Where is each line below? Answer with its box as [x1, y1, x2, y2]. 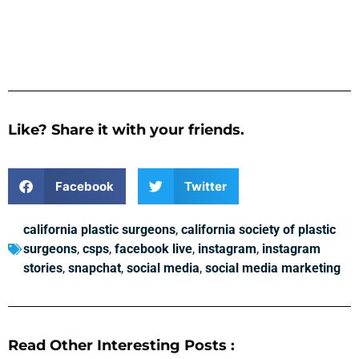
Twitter [184, 178, 227, 194]
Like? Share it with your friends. [8, 120, 244, 139]
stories [23, 260, 63, 276]
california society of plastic [181, 222, 336, 238]
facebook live [115, 241, 192, 257]
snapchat [68, 260, 121, 276]
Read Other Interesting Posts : [8, 337, 235, 355]
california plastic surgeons [23, 222, 175, 238]
